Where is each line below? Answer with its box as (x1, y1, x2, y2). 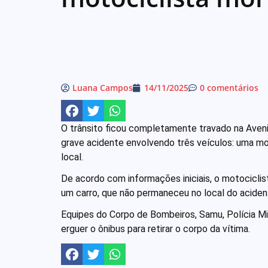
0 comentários (200, 81, 258, 93)
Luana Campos (72, 81, 133, 93)
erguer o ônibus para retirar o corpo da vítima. (61, 223, 250, 234)
